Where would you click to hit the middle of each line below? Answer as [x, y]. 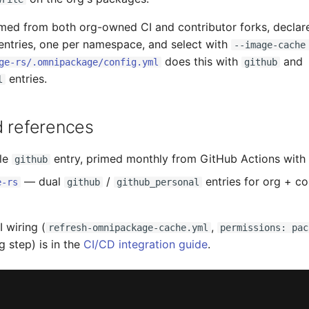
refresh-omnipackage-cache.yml [128, 228]
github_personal [158, 182]
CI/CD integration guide [146, 244]
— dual [42, 181]
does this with [201, 61]
